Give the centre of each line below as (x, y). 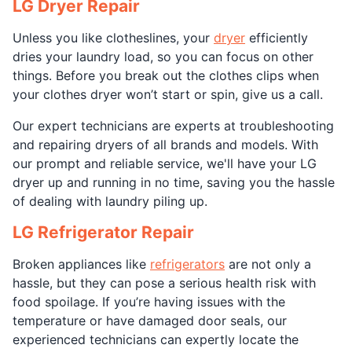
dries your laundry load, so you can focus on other (163, 57)
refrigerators (187, 264)
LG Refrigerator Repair (103, 232)
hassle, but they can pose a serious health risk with (164, 283)
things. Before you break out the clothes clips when (166, 75)
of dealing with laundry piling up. (110, 201)
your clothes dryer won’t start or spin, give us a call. (168, 94)
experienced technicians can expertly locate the (156, 339)
